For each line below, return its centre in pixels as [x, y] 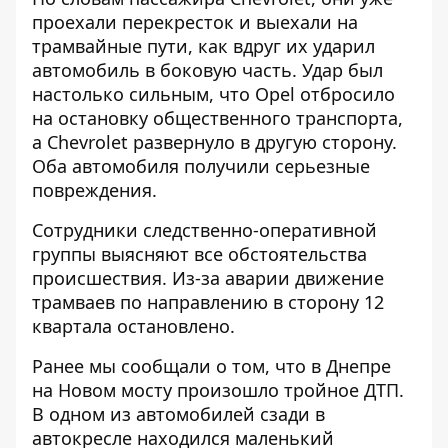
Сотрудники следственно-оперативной [204, 230]
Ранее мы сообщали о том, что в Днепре [211, 366]
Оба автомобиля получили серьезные [201, 166]
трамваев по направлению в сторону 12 [208, 302]
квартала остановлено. [133, 326]
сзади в [292, 414]
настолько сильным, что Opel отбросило [213, 94]
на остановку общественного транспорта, [217, 118]
